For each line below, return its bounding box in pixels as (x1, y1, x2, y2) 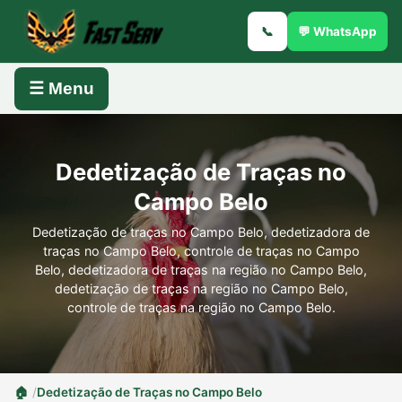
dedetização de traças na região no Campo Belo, (54, 281, 348, 297)
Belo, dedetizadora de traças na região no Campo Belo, (35, 262, 367, 278)
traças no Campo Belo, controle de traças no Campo (42, 243, 360, 259)
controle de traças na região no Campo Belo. (66, 300, 336, 316)
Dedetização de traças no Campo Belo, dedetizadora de (32, 224, 370, 240)
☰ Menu (29, 79, 94, 99)
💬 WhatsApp (298, 23, 377, 39)
